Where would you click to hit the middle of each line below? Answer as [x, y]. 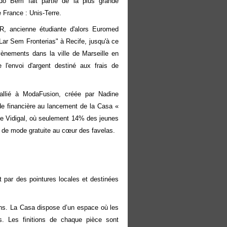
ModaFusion [41, 94]
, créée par [79, 94]
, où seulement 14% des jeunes [72, 118]
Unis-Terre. [45, 13]
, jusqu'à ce [102, 41]
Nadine [109, 94]
